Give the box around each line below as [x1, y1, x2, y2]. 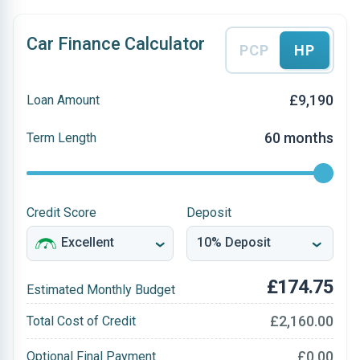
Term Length [27, 129, 96, 145]
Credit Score [27, 205, 96, 220]
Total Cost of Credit [27, 313, 136, 329]
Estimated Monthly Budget [27, 282, 175, 297]
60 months [264, 129, 333, 146]
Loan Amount [27, 92, 100, 108]
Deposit [186, 205, 231, 220]
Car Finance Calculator [27, 34, 205, 54]
